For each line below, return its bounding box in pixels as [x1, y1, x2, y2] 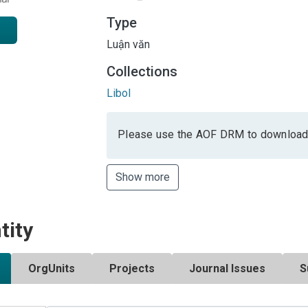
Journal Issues [189, 261, 265, 275]
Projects [109, 261, 155, 275]
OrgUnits [28, 261, 75, 275]
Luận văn [107, 37, 150, 51]
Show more [115, 170, 170, 184]
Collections [107, 63, 177, 80]
